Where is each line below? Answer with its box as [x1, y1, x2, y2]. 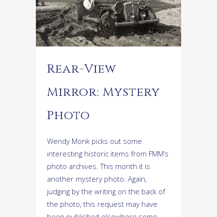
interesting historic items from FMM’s [47, 148, 169, 158]
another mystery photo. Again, [47, 173, 147, 184]
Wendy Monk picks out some [47, 136, 142, 146]
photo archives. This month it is [47, 161, 150, 171]
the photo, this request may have [47, 199, 157, 209]
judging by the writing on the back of [47, 186, 165, 196]
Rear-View [47, 61, 116, 77]
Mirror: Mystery [47, 84, 160, 100]
